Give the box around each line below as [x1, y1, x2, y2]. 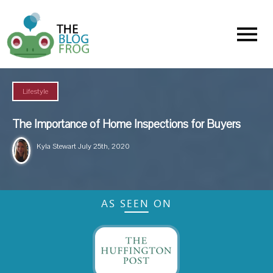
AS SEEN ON [101, 196, 172, 210]
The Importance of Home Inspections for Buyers [12, 116, 241, 133]
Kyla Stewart [37, 141, 76, 152]
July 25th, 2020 [76, 141, 130, 152]
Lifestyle [23, 87, 48, 97]
